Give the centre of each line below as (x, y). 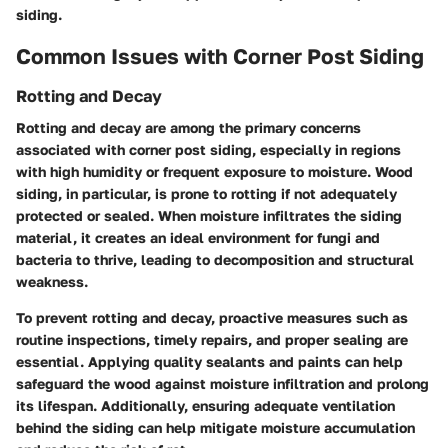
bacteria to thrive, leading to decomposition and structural (215, 259)
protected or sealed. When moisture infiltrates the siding (209, 215)
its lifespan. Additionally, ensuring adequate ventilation (205, 405)
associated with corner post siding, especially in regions (208, 149)
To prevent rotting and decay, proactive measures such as (212, 317)
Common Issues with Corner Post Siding (220, 56)
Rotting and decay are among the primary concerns (188, 127)
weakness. (52, 281)
